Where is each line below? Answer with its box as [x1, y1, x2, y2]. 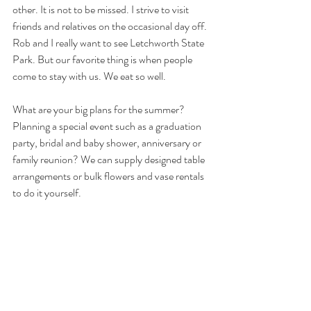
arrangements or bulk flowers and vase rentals [12, 168, 206, 184]
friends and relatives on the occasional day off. [12, 18, 209, 34]
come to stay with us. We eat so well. [12, 68, 166, 84]
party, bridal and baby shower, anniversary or [12, 135, 203, 151]
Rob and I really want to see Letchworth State [12, 35, 206, 51]
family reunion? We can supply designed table [12, 151, 207, 167]
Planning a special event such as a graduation [12, 118, 203, 134]
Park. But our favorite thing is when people [12, 51, 194, 67]
